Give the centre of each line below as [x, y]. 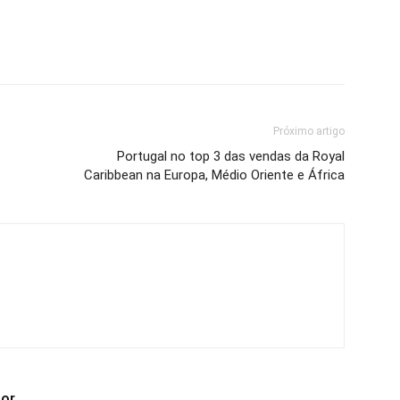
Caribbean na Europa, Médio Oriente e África [214, 175]
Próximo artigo [309, 131]
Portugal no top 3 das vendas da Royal [231, 156]
